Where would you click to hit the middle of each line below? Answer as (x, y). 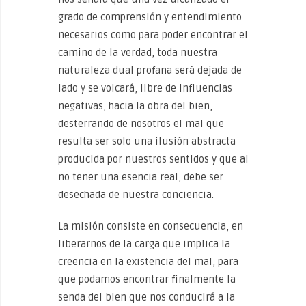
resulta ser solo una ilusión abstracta (147, 141)
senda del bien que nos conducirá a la (147, 297)
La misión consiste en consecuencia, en (151, 226)
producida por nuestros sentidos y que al (153, 159)
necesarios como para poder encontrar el (153, 35)
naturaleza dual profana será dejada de (150, 70)
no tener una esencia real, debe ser (141, 177)
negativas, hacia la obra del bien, (135, 106)
